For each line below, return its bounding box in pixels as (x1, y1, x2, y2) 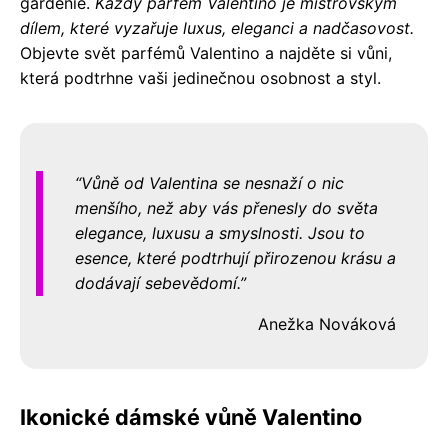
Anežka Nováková (258, 313, 396, 334)
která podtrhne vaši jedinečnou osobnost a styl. (20, 67, 381, 88)
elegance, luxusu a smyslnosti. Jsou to (75, 222, 365, 243)
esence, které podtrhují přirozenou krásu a (75, 247, 396, 268)
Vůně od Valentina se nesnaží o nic (81, 172, 344, 193)
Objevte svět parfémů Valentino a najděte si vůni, (20, 42, 392, 63)
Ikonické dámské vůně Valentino (20, 403, 362, 430)
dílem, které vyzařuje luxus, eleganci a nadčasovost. (20, 17, 414, 38)
